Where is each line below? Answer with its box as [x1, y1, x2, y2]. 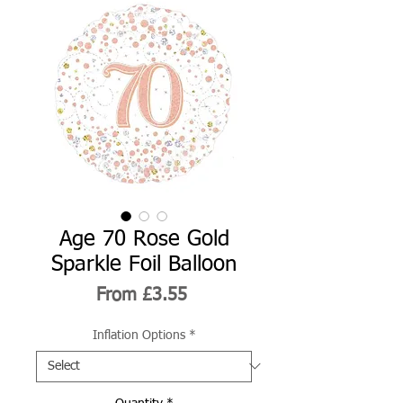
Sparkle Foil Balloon [51, 253, 237, 275]
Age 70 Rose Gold [58, 228, 229, 250]
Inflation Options [92, 328, 185, 342]
